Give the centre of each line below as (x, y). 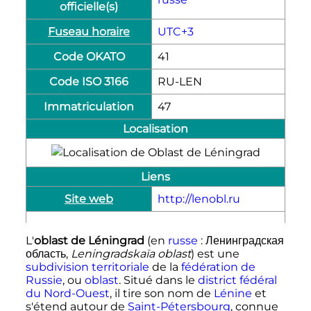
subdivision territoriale (87, 267)
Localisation (155, 128)
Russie (44, 280)
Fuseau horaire (89, 31)
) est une (215, 253)
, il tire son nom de (161, 293)
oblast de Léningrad (89, 240)
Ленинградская (244, 240)
